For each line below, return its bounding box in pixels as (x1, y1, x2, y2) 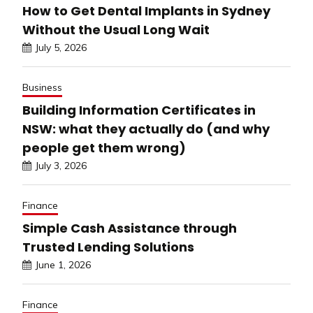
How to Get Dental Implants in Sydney (22, 2, 270, 20)
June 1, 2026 (35, 259, 91, 272)
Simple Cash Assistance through (22, 219, 237, 238)
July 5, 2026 (35, 41, 87, 54)
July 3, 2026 (35, 159, 87, 173)
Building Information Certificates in (22, 101, 256, 119)
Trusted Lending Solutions (22, 238, 194, 256)
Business (22, 81, 62, 94)
